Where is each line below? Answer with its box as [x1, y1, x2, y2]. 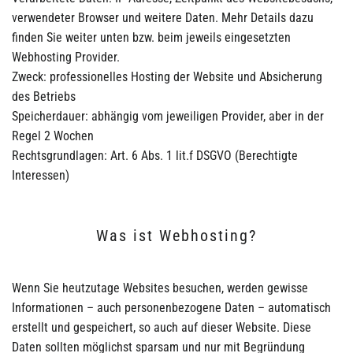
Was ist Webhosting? [96, 226, 257, 245]
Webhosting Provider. [12, 50, 120, 65]
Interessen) [12, 168, 69, 183]
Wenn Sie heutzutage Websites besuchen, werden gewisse [12, 281, 308, 295]
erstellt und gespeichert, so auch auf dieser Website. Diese [12, 320, 311, 335]
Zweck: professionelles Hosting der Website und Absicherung [12, 69, 322, 84]
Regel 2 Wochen [12, 128, 94, 143]
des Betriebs [12, 89, 76, 104]
